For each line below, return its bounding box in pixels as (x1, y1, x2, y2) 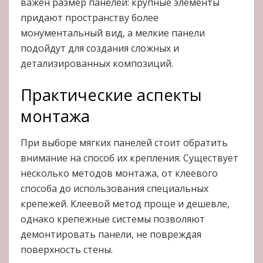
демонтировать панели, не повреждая (21, 227, 201, 241)
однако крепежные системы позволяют (21, 212, 205, 225)
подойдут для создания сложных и (21, 42, 179, 55)
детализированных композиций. (21, 57, 173, 70)
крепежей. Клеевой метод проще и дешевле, (21, 197, 230, 210)
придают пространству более (21, 11, 159, 25)
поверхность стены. (21, 242, 113, 256)
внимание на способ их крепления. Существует (21, 151, 238, 164)
